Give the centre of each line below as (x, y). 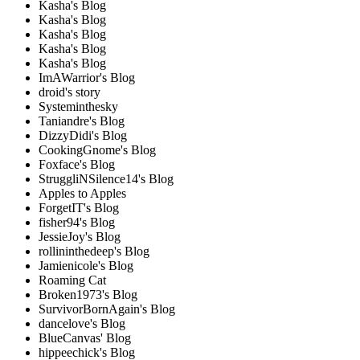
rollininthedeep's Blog (94, 251)
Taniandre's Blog (82, 121)
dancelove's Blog (82, 323)
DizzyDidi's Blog (83, 135)
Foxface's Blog (77, 164)
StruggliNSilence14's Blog (106, 178)
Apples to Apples (82, 193)
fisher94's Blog (77, 222)
